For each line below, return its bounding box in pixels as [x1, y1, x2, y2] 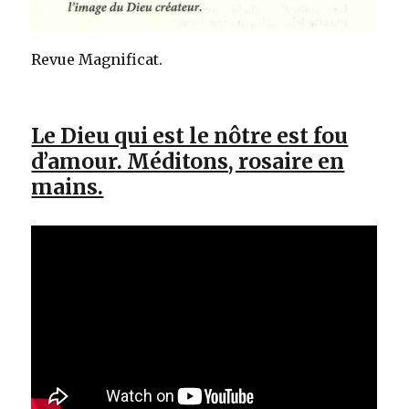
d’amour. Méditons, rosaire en [31, 148, 345, 175]
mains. [31, 173, 104, 201]
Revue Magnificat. [31, 50, 163, 69]
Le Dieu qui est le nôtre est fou [31, 122, 349, 150]
